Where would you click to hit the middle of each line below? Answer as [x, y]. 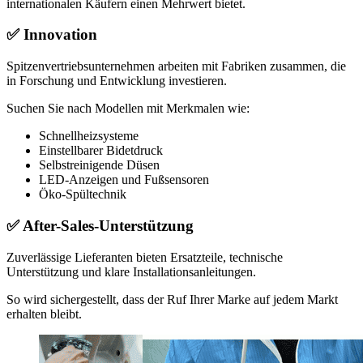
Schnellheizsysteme [89, 136]
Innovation [60, 35]
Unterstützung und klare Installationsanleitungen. [131, 271]
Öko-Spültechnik [83, 194]
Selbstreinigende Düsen [99, 165]
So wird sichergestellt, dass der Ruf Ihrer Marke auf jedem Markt [172, 299]
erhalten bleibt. [44, 314]
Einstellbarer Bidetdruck [101, 151]
